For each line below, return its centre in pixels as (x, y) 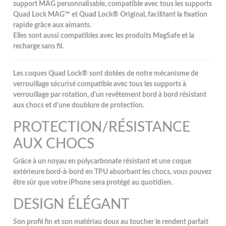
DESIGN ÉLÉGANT (72, 204)
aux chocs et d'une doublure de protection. (79, 105)
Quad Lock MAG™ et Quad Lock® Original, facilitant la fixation (110, 14)
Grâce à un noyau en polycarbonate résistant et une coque (102, 161)
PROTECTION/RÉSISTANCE (102, 127)
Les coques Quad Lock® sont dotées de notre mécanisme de (106, 73)
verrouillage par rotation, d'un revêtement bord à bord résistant (110, 95)
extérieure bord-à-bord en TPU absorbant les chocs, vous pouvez (112, 172)
